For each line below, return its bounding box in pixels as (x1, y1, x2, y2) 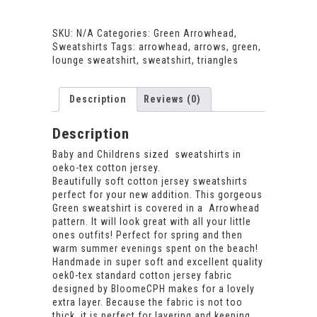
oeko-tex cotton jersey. (52, 162, 161, 174)
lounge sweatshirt (52, 54, 137, 66)
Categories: (97, 27, 154, 39)
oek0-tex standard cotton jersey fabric (52, 270, 232, 282)
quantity (52, 22, 89, 34)
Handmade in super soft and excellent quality (52, 256, 263, 268)
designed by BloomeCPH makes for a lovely (52, 283, 255, 295)
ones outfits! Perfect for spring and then (52, 229, 243, 241)
